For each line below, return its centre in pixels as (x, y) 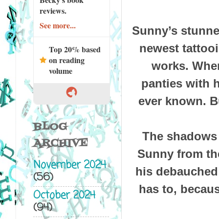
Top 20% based (75, 49)
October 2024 (64, 196)
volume (60, 70)
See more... (57, 25)
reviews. (53, 10)
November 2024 (69, 166)
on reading (66, 60)
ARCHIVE (60, 143)
